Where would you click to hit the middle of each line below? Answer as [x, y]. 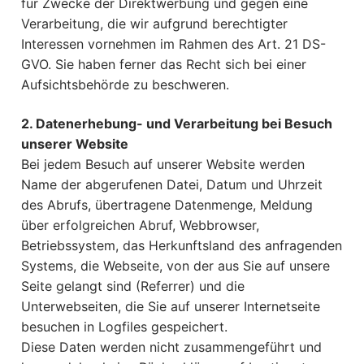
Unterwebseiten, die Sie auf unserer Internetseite [171, 306]
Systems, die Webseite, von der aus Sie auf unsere [175, 265]
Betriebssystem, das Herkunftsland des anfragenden [182, 245]
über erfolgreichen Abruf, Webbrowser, [140, 225]
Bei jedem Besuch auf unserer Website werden [163, 164]
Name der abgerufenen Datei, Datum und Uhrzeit [172, 184]
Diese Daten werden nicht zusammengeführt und [171, 347]
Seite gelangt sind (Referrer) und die [133, 286]
